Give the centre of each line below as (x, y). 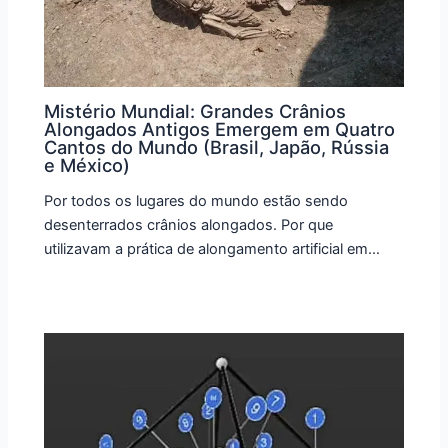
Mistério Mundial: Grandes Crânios (195, 110)
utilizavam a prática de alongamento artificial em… (212, 248)
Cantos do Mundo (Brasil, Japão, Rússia (217, 146)
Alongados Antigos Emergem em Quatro (220, 128)
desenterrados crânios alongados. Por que (189, 224)
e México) (87, 164)
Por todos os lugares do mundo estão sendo (196, 200)
